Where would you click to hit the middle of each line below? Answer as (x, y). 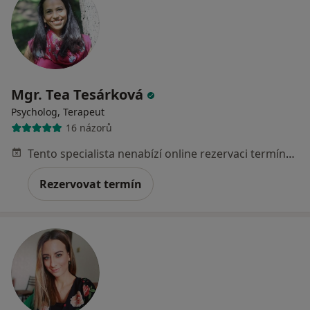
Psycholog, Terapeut (58, 111)
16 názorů (89, 128)
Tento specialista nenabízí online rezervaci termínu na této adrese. (290, 153)
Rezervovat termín (91, 184)
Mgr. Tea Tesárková (79, 94)
